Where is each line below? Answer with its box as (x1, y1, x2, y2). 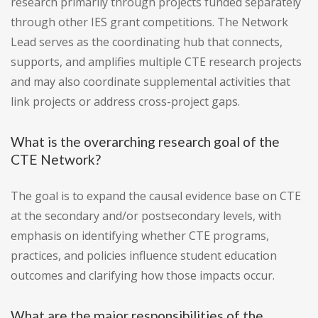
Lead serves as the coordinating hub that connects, (11, 34, 283, 50)
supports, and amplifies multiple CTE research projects (11, 54, 302, 70)
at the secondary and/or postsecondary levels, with (11, 208, 281, 224)
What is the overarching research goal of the (11, 133, 280, 150)
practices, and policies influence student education (11, 248, 277, 264)
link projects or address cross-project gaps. (11, 94, 240, 110)
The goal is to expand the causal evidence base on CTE (11, 188, 301, 204)
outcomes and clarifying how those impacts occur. (11, 268, 275, 284)
